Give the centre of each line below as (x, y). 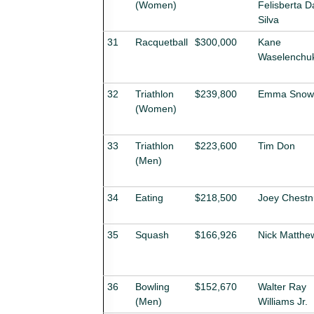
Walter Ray (282, 286)
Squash (152, 234)
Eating (149, 197)
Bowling (152, 286)
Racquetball (162, 42)
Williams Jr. (283, 301)
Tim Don (277, 145)
